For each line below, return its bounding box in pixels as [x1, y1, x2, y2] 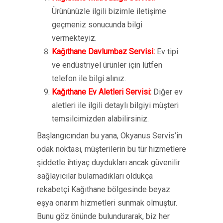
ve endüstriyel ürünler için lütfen [52, 60, 162, 70]
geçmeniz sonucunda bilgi [52, 20, 142, 29]
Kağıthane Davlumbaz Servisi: [52, 47, 155, 56]
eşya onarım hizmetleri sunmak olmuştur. [37, 198, 177, 208]
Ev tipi [155, 47, 178, 56]
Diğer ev [151, 87, 183, 97]
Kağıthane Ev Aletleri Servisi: [52, 87, 151, 97]
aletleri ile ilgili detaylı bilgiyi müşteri [52, 101, 179, 110]
